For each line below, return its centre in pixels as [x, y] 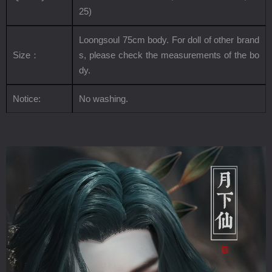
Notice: [27, 99]
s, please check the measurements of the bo [169, 55]
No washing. [104, 99]
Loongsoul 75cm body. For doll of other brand [169, 40]
